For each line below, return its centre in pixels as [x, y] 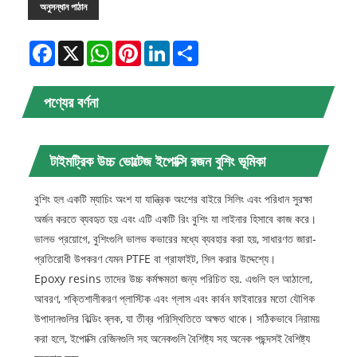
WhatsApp [140, 47]
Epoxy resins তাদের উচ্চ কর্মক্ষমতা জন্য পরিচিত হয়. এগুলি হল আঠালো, [173, 279]
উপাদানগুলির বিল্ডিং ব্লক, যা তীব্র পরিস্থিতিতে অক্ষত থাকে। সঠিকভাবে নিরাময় [177, 319]
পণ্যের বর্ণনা [71, 102]
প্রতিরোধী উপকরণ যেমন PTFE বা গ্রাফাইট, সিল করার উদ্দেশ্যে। [155, 259]
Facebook [80, 47]
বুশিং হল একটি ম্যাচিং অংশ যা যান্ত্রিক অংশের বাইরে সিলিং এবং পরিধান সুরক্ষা [173, 199]
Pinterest [165, 47]
